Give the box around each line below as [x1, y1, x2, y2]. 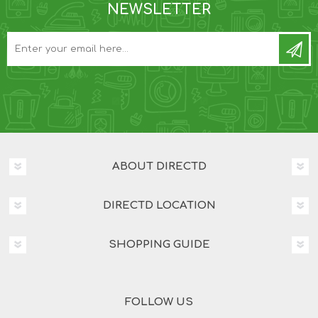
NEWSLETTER [107, 1, 211, 18]
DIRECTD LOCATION [102, 199, 216, 212]
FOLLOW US [125, 296, 193, 309]
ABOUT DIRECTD [111, 160, 207, 173]
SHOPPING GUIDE [108, 238, 210, 251]
